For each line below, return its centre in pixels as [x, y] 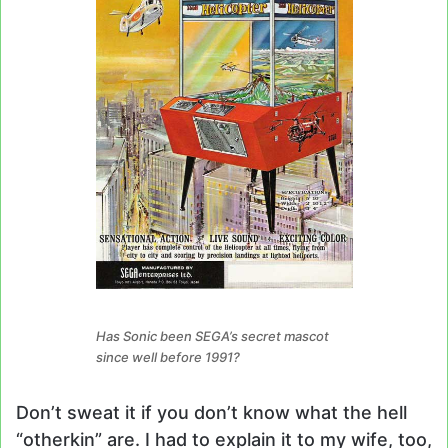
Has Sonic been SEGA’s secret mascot [212, 335]
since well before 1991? [167, 356]
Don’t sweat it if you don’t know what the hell [211, 413]
